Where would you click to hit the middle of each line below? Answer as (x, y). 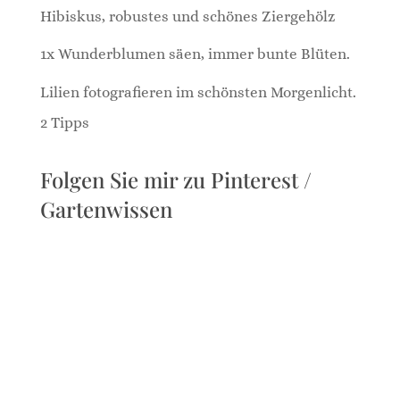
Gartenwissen (106, 208)
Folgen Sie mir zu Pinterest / (175, 179)
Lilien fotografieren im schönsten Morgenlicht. (198, 92)
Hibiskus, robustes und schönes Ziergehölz (187, 16)
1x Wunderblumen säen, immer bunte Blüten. (195, 54)
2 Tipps (64, 122)
